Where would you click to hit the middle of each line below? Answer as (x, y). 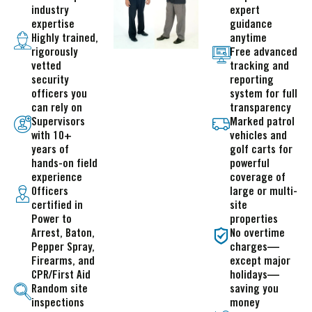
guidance (251, 24)
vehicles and (259, 136)
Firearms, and (63, 261)
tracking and (260, 66)
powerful (250, 164)
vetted (46, 66)
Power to (52, 219)
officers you (59, 94)
